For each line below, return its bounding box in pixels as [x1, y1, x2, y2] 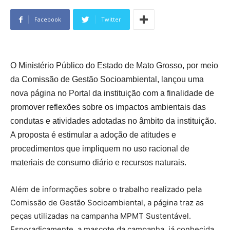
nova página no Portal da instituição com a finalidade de [10, 89, 214, 98]
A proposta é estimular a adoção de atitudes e [10, 130, 176, 140]
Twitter [101, 15, 121, 24]
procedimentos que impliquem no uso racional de [10, 144, 189, 154]
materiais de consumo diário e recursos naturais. [10, 158, 186, 167]
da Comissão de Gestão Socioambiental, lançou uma [10, 75, 204, 84]
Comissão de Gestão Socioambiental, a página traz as [10, 198, 204, 208]
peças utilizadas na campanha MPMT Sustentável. [10, 211, 191, 221]
